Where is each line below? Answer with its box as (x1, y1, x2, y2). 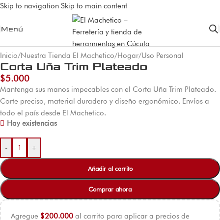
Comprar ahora (88, 185, 132, 193)
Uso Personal (141, 51, 184, 60)
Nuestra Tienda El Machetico (21, 51, 114, 60)
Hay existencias (6, 118, 57, 128)
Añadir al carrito (87, 164, 133, 172)
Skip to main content (61, 1, 127, 10)
